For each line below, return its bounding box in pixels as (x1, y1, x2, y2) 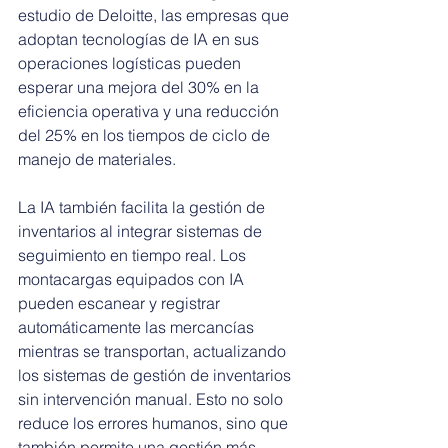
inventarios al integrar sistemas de (18, 221, 266, 242)
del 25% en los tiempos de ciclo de (18, 125, 274, 146)
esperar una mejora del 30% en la (18, 77, 263, 98)
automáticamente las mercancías (18, 317, 258, 338)
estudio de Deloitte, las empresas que (18, 5, 293, 26)
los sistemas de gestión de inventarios (18, 365, 295, 386)
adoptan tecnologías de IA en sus (18, 29, 263, 50)
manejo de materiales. (18, 149, 176, 170)
